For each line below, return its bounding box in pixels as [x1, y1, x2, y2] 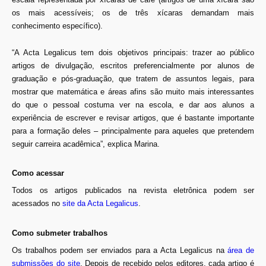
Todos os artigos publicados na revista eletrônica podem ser [12, 186, 254, 195]
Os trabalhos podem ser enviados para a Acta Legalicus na [12, 245, 228, 255]
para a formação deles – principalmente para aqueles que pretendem [12, 126, 254, 135]
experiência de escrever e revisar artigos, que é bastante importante [12, 113, 254, 122]
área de [227, 245, 255, 255]
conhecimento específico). [12, 21, 103, 31]
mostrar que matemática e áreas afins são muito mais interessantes [12, 87, 254, 96]
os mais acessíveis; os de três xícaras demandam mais [12, 8, 254, 18]
